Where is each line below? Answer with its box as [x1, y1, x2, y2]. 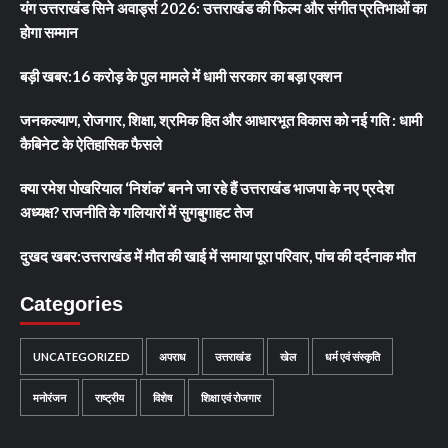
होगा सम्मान [20, 23, 78, 41]
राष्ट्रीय [95, 391, 124, 404]
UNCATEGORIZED [33, 350, 130, 363]
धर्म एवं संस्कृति [325, 350, 380, 363]
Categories [20, 293, 123, 315]
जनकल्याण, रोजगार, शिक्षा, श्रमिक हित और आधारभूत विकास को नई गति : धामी [20, 111, 422, 129]
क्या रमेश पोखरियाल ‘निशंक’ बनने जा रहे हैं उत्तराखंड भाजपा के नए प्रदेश [20, 179, 394, 197]
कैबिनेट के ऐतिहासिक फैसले [20, 135, 162, 153]
